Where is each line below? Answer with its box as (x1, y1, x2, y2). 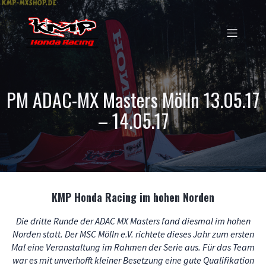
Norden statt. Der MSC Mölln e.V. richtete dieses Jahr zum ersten (12, 228, 254, 240)
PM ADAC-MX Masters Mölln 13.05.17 (7, 85, 259, 113)
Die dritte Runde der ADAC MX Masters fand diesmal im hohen (15, 215, 251, 227)
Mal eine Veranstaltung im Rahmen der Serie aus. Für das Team (11, 241, 255, 253)
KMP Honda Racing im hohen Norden (52, 189, 214, 205)
